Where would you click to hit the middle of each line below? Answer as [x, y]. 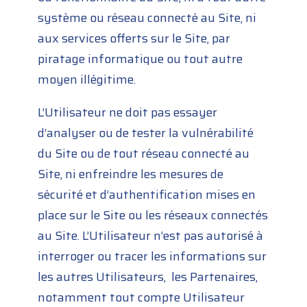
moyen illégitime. [87, 80]
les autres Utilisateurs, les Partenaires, [148, 277]
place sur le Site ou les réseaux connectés [153, 216]
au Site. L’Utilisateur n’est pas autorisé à [151, 236]
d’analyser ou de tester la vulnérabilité [146, 133]
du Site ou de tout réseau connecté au [144, 154]
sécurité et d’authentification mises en [147, 195]
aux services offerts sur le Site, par [134, 39]
